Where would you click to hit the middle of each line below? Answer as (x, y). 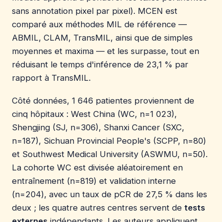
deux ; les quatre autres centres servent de (98, 207)
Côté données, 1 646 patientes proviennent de (103, 100)
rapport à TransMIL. (51, 78)
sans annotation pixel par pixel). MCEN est (95, 11)
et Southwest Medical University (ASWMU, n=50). (110, 154)
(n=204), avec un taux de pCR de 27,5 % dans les (110, 194)
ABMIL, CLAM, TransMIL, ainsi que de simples (102, 38)
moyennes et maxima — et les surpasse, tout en (106, 51)
